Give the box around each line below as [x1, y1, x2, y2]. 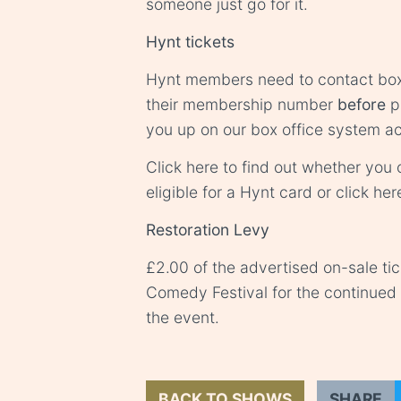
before [337, 95, 386, 115]
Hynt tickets [145, 32, 235, 52]
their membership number [145, 95, 337, 115]
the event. [145, 308, 219, 328]
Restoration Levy [145, 220, 269, 240]
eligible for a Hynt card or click [145, 183, 373, 202]
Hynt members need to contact [145, 70, 378, 90]
